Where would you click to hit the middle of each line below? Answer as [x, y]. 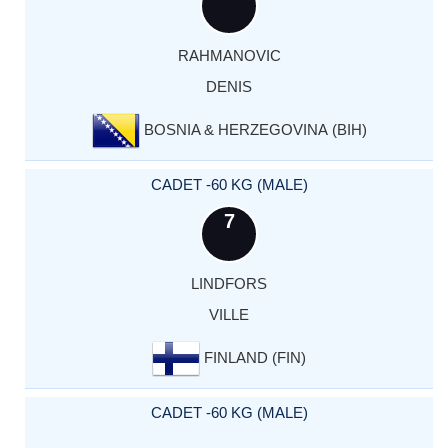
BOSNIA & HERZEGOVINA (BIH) [253, 130]
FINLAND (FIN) [253, 358]
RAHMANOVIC [229, 56]
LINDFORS [229, 284]
